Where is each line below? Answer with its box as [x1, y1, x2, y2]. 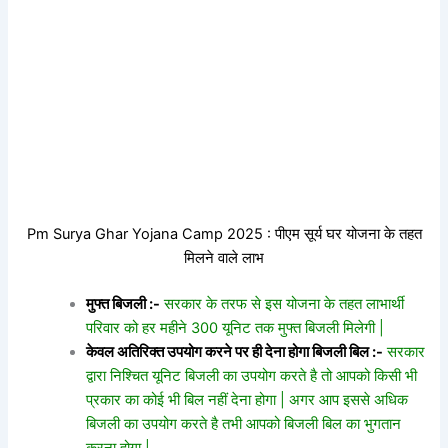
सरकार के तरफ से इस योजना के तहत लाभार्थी [160, 294, 405, 313]
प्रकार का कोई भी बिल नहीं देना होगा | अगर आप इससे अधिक [86, 390, 409, 409]
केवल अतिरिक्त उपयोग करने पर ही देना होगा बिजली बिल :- [86, 342, 384, 361]
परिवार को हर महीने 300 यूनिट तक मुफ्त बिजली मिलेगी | [86, 318, 385, 337]
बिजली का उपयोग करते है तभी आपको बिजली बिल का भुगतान [86, 414, 402, 433]
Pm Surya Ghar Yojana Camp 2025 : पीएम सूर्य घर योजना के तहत [26, 224, 422, 243]
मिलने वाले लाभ [184, 248, 264, 267]
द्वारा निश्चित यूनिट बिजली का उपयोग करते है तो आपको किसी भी [86, 366, 418, 385]
